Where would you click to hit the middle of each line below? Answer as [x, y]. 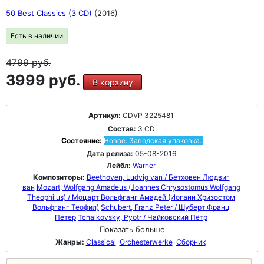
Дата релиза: [110, 154]
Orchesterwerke [146, 242]
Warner [144, 165]
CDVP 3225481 [147, 115]
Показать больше [132, 229]
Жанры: [70, 242]
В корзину [113, 82]
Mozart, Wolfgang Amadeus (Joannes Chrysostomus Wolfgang [138, 187]
